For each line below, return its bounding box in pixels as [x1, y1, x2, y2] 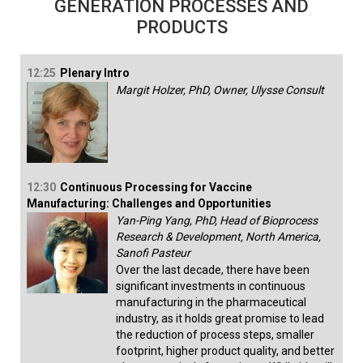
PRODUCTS [135, 17, 228, 38]
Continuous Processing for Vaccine [60, 181, 252, 194]
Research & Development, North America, [116, 230, 321, 244]
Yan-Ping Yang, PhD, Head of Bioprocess [116, 214, 318, 228]
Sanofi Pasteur [116, 246, 190, 260]
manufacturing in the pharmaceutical [116, 296, 306, 310]
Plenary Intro [60, 66, 130, 80]
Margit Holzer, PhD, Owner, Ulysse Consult [116, 83, 324, 97]
